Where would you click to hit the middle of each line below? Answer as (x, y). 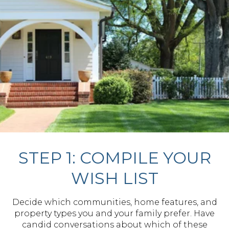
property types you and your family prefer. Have (114, 213)
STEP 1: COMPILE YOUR (114, 158)
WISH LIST (114, 178)
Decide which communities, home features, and (114, 202)
